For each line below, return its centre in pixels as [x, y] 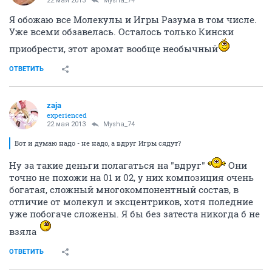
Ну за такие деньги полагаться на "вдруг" [108, 165]
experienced [67, 115]
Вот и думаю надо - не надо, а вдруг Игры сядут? [98, 143]
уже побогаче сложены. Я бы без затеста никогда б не [134, 214]
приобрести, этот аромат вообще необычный [114, 49]
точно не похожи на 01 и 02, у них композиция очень [131, 177]
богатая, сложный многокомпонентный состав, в [124, 189]
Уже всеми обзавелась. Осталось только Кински [121, 32]
